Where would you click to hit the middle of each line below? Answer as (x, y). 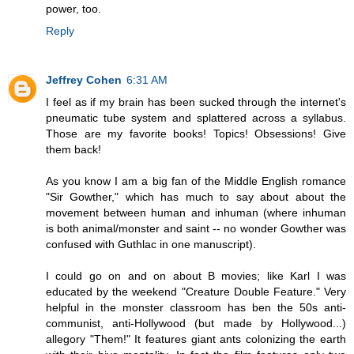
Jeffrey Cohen (84, 80)
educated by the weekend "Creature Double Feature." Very (196, 292)
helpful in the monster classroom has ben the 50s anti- (196, 308)
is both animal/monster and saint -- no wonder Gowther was (196, 229)
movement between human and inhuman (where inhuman (196, 213)
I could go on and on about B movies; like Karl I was (196, 276)
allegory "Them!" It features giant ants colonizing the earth (196, 339)
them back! (73, 150)
